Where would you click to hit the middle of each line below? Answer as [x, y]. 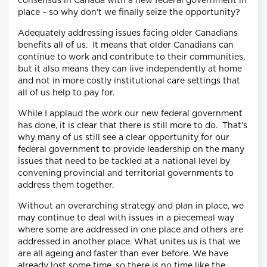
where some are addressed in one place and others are [131, 230]
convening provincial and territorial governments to [126, 173]
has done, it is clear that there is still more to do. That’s [133, 125]
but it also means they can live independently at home [130, 69]
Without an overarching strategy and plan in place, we [131, 206]
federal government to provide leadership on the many [131, 149]
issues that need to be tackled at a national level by [124, 161]
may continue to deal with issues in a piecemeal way [126, 218]
